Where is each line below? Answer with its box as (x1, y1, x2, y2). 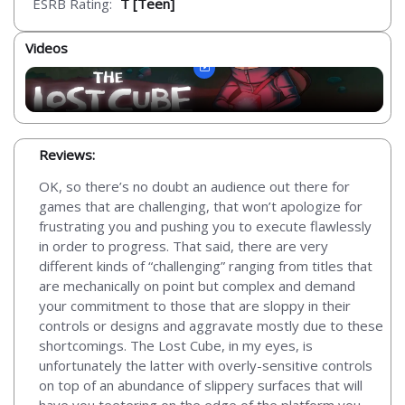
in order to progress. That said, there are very (39, 236, 328, 255)
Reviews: (39, 146, 95, 164)
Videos (25, 39, 68, 57)
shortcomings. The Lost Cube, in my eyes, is (39, 335, 313, 354)
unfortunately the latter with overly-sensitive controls (39, 355, 372, 374)
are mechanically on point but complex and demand (39, 276, 355, 295)
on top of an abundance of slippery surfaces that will (39, 375, 363, 394)
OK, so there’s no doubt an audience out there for (39, 176, 350, 195)
